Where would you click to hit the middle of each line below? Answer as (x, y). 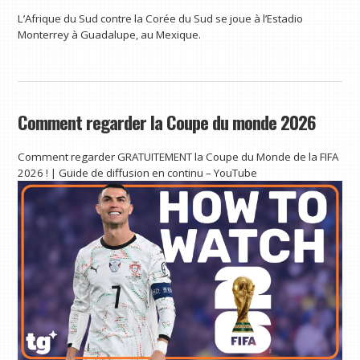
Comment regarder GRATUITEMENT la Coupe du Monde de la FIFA (178, 157)
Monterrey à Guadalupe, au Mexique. (110, 34)
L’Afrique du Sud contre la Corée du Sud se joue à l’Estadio (161, 18)
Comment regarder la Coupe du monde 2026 (167, 123)
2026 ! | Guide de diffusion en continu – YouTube (138, 173)
